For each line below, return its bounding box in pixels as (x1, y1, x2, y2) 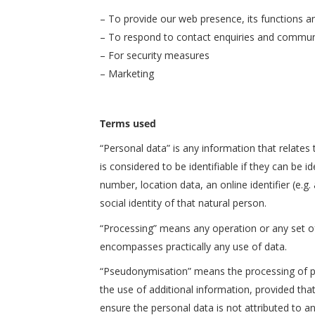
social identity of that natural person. (100, 196, 266, 210)
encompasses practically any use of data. (100, 239, 287, 253)
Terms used (100, 116, 156, 130)
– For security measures (100, 48, 210, 62)
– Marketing (100, 66, 154, 80)
